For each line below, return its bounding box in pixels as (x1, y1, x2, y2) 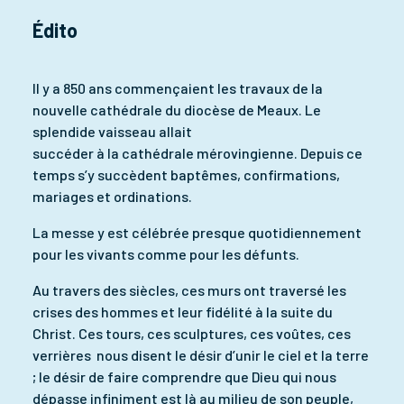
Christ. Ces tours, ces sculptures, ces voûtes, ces (32, 324, 351, 342)
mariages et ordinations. (32, 187, 192, 205)
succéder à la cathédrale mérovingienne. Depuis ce (32, 143, 363, 161)
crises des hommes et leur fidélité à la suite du (32, 302, 333, 320)
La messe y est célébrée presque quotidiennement (32, 223, 362, 241)
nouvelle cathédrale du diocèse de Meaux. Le (32, 100, 321, 118)
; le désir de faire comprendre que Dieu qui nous (32, 367, 336, 385)
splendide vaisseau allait (32, 122, 192, 140)
